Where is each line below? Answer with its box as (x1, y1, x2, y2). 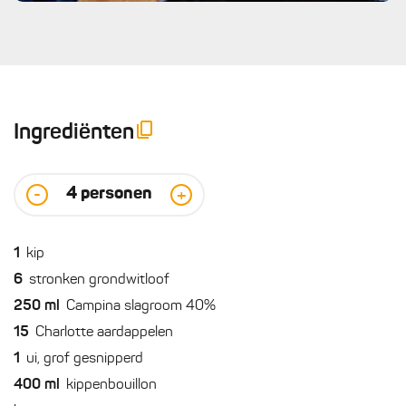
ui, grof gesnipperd (26, 352, 143, 367)
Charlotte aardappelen (35, 325, 173, 341)
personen (81, 186, 152, 204)
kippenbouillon (66, 378, 157, 393)
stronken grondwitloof (29, 273, 169, 288)
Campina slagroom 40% (66, 299, 216, 314)
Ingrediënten (14, 121, 134, 144)
